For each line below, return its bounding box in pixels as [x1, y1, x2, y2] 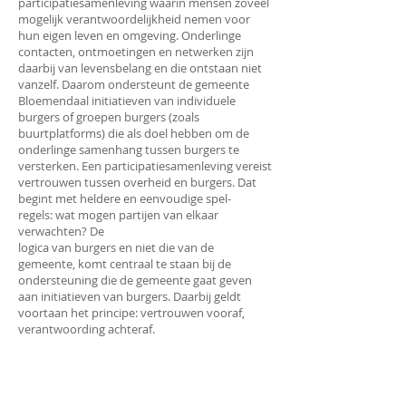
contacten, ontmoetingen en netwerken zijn [18, 43, 254, 60]
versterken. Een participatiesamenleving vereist [18, 158, 272, 174]
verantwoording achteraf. [18, 321, 155, 337]
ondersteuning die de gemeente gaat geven [18, 272, 252, 288]
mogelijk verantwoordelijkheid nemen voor [18, 11, 250, 27]
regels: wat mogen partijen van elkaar [18, 207, 218, 223]
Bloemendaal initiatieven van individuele [18, 92, 236, 109]
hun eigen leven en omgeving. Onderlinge [18, 27, 241, 43]
